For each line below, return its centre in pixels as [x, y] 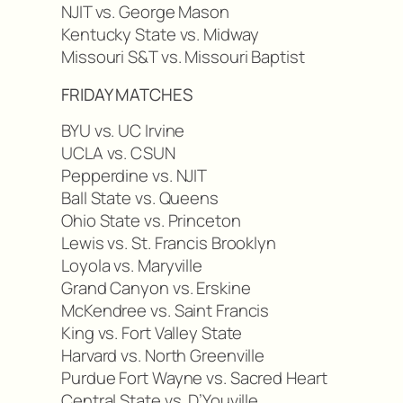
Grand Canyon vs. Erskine [156, 288]
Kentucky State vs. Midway [160, 35]
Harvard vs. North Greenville [163, 356]
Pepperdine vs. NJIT [134, 176]
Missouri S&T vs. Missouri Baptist [183, 57]
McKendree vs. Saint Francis [166, 311]
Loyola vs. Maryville [132, 266]
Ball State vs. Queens [140, 198]
